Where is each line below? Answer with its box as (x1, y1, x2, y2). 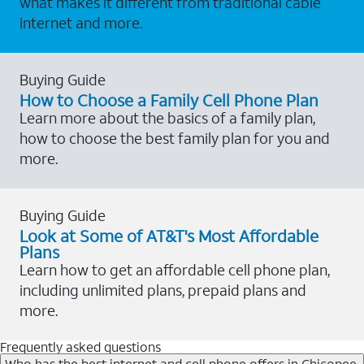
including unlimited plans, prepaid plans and (19, 279, 306, 300)
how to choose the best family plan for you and (19, 128, 330, 148)
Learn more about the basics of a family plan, (19, 107, 315, 128)
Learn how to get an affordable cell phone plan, (19, 259, 330, 279)
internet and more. (19, 12, 142, 32)
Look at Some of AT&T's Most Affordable (19, 224, 318, 246)
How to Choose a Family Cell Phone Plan (19, 89, 318, 110)
